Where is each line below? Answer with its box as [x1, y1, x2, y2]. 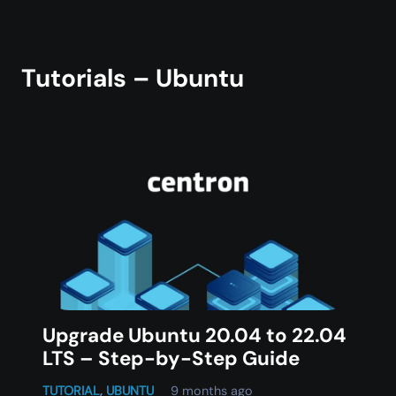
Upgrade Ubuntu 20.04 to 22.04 [42, 323, 346, 349]
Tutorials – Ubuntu [21, 62, 244, 95]
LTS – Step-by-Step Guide [42, 346, 300, 372]
